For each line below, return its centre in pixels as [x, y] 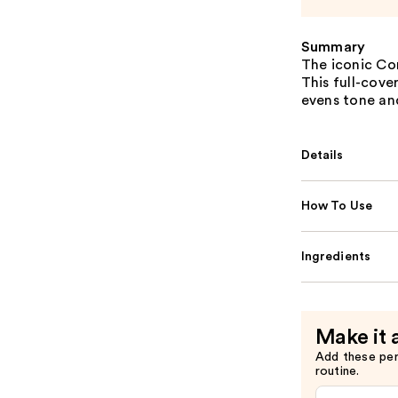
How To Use [337, 207]
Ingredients [336, 257]
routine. [337, 372]
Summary [333, 48]
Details [322, 156]
